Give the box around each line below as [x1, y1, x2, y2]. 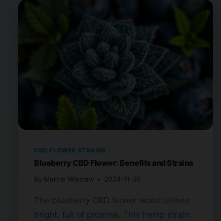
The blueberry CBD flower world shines [34, 195, 189, 206]
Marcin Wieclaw [44, 175, 95, 184]
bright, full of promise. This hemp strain [34, 210, 189, 220]
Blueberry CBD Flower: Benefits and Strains [34, 157, 193, 168]
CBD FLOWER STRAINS [34, 146, 106, 154]
